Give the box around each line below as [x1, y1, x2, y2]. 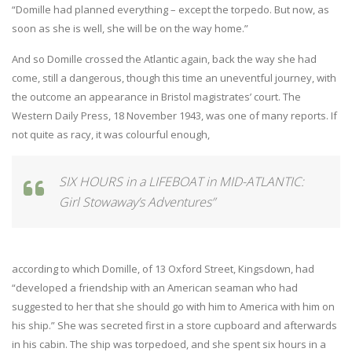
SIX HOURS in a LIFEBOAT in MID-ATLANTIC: [59, 172, 304, 190]
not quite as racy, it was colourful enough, [12, 126, 210, 141]
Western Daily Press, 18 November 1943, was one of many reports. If [12, 108, 337, 123]
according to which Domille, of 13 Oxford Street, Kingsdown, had [12, 261, 314, 276]
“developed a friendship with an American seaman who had [12, 280, 298, 295]
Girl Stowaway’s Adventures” [59, 192, 215, 211]
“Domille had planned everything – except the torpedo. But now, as [12, 2, 329, 16]
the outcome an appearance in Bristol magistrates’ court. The [12, 89, 301, 104]
